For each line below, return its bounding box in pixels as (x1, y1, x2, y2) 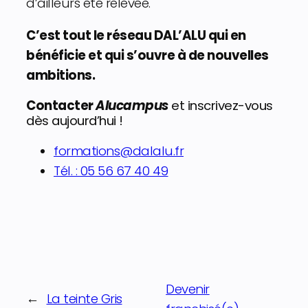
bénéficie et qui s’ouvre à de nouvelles (26, 47, 269, 65)
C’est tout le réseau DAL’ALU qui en (26, 27, 246, 45)
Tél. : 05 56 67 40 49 (54, 162, 168, 180)
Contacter (26, 96, 96, 114)
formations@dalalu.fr (54, 142, 184, 160)
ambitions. (26, 67, 95, 85)
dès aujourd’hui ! (26, 111, 123, 129)
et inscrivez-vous (168, 96, 273, 114)
